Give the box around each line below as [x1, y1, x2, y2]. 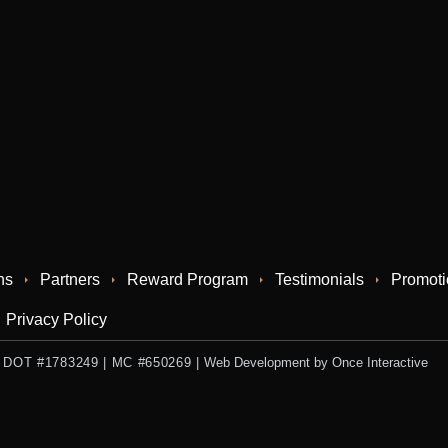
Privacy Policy [5, 310, 107, 328]
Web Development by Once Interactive [204, 354, 429, 370]
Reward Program [126, 270, 248, 288]
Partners [39, 270, 100, 288]
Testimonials [274, 270, 364, 288]
